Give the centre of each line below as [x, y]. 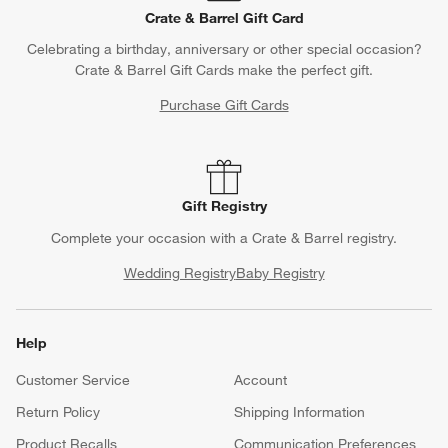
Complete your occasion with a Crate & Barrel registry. [224, 237]
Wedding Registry [179, 272]
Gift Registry [224, 205]
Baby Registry [280, 272]
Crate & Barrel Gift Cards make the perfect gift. [224, 69]
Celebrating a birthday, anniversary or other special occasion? [224, 48]
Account [260, 379]
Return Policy [58, 411]
